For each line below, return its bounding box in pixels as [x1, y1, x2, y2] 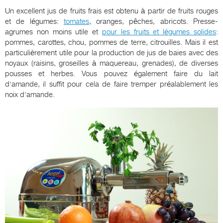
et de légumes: [5, 17, 64, 26]
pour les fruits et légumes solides [102, 27, 216, 37]
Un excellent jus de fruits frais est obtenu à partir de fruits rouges [5, 6, 218, 16]
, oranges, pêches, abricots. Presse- [89, 17, 219, 26]
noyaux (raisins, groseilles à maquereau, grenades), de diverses [5, 59, 218, 68]
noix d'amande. [5, 90, 55, 100]
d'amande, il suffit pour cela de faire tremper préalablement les [5, 80, 218, 89]
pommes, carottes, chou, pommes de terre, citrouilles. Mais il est [5, 38, 218, 47]
